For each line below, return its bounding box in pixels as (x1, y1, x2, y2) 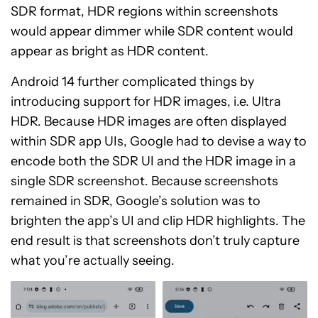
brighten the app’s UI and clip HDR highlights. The (11, 212, 305, 229)
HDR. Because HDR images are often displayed (11, 113, 287, 129)
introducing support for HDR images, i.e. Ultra (11, 93, 281, 109)
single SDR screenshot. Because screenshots (11, 172, 278, 189)
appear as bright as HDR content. (11, 43, 212, 59)
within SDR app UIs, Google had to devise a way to (11, 133, 307, 149)
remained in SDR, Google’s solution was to (11, 192, 261, 209)
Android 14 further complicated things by (11, 73, 254, 89)
